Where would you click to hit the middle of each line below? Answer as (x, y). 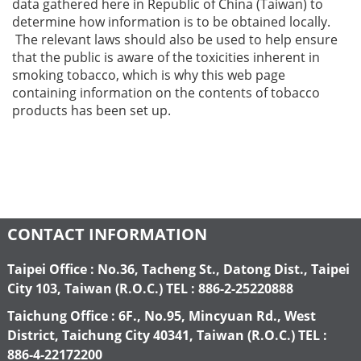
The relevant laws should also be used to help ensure (175, 39)
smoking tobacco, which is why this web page (149, 75)
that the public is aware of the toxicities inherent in (166, 57)
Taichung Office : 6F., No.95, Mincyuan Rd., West (162, 315)
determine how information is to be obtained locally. (171, 21)
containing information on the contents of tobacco (166, 92)
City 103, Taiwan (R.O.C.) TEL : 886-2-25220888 (150, 288)
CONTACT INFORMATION (107, 234)
